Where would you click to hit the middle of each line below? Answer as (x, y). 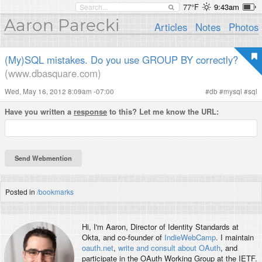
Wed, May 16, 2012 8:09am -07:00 (59, 91)
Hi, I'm (94, 227)
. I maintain (235, 237)
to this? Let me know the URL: (163, 111)
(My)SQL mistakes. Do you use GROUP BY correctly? (121, 60)
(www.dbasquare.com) (53, 73)
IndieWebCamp (190, 237)
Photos (243, 27)
